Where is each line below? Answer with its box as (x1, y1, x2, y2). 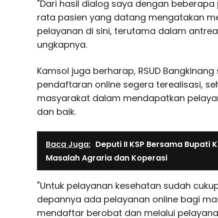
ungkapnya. (37, 38, 87, 51)
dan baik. (37, 105, 76, 118)
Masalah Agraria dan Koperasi (46, 152, 167, 163)
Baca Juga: (46, 138, 91, 150)
